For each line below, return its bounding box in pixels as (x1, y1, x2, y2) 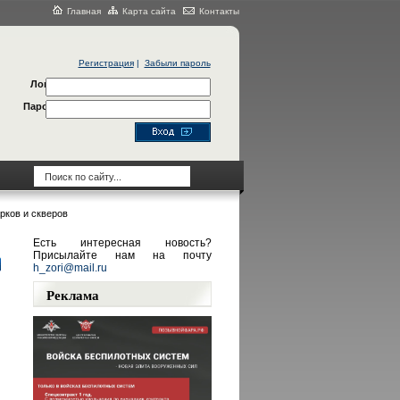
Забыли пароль (144, 58, 211, 68)
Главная (66, 6, 101, 16)
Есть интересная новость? (32, 237, 212, 249)
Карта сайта (121, 6, 176, 16)
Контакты (198, 6, 239, 16)
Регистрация (78, 58, 134, 68)
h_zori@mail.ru (32, 262, 107, 274)
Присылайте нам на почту (32, 249, 212, 262)
